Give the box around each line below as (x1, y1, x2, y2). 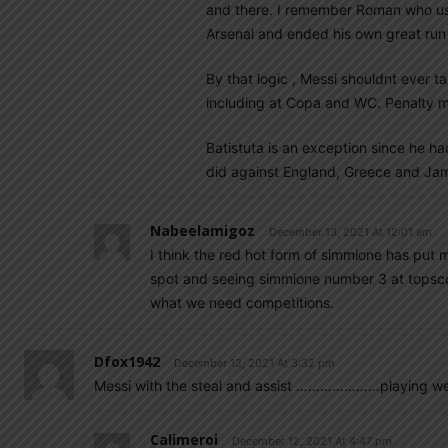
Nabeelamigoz (150, 221, 255, 240)
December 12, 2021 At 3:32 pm (174, 356, 335, 370)
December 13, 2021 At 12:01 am (269, 225, 432, 239)
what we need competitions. (150, 294, 334, 311)
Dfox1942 (94, 352, 160, 371)
